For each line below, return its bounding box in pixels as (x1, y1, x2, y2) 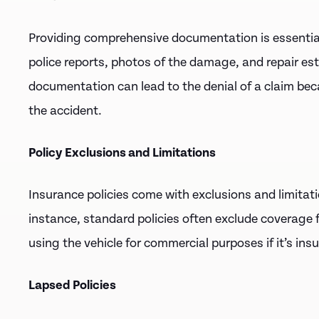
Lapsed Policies (28, 278, 116, 293)
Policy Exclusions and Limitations (28, 145, 216, 160)
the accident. (28, 103, 102, 118)
